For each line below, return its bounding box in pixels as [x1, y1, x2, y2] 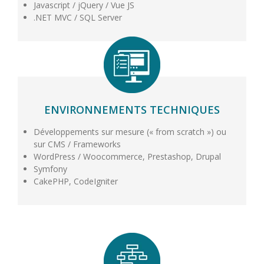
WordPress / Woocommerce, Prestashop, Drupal [33, 150, 221, 162]
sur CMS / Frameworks [33, 138, 121, 150]
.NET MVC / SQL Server [33, 11, 122, 23]
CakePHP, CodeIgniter [33, 175, 118, 187]
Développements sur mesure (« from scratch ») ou [33, 126, 226, 137]
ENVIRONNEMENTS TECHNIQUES [44, 102, 220, 117]
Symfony [33, 163, 67, 174]
